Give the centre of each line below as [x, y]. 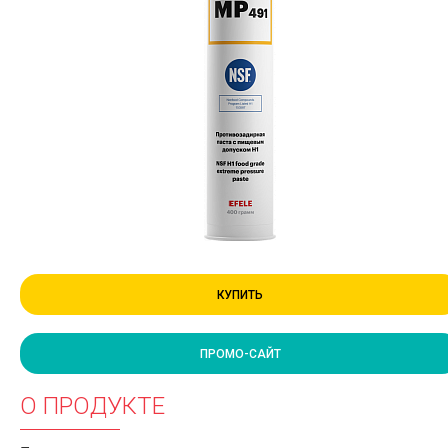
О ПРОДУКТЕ [93, 406]
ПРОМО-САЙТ [240, 354]
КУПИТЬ [240, 295]
